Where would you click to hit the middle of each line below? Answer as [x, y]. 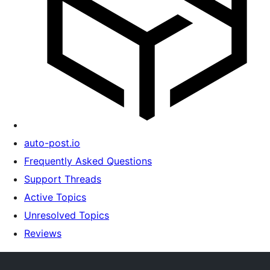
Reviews [43, 233]
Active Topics [55, 197]
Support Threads [63, 179]
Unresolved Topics [67, 215]
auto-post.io [52, 143]
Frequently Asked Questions [88, 161]
